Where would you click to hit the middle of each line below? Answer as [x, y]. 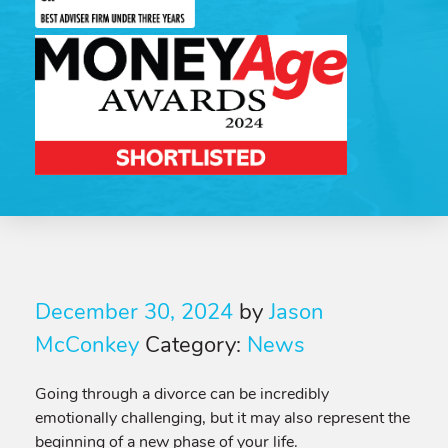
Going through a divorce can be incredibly [182, 394]
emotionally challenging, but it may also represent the [222, 418]
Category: [196, 345]
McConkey [87, 345]
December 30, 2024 [134, 312]
